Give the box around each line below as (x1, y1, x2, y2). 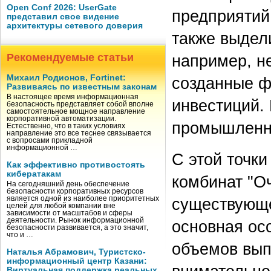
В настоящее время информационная (7, 93, 139, 100)
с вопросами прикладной (7, 137, 93, 144)
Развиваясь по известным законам (7, 82, 157, 91)
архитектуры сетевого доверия (7, 21, 143, 30)
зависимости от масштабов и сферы (7, 209, 132, 217)
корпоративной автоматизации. (7, 115, 116, 122)
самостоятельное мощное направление (7, 108, 145, 115)
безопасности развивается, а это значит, (7, 224, 148, 231)
